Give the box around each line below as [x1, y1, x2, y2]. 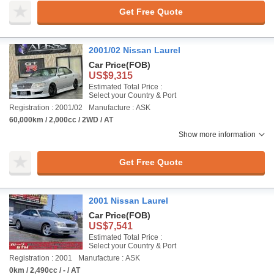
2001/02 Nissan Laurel [89, 45, 180, 55]
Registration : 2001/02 [9, 103, 83, 112]
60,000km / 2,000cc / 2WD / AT [9, 116, 113, 124]
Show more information [179, 130, 256, 139]
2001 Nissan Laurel [89, 196, 168, 206]
